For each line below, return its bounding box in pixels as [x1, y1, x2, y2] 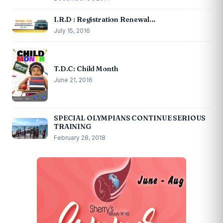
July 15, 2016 [54, 27, 90, 35]
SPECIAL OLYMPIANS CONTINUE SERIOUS [54, 113, 206, 123]
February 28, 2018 [54, 134, 106, 142]
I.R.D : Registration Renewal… [54, 15, 156, 24]
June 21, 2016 [54, 76, 93, 84]
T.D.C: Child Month [54, 64, 118, 74]
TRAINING [54, 122, 91, 131]
